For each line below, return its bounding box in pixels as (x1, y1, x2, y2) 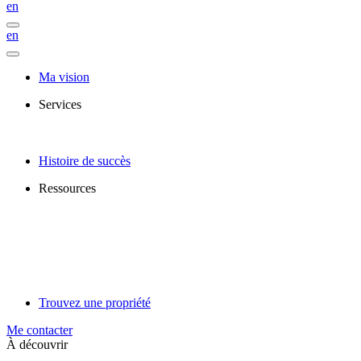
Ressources (39, 181, 96, 195)
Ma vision (39, 70, 89, 84)
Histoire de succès (39, 154, 131, 168)
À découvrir (6, 338, 68, 351)
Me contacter (6, 323, 73, 337)
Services (39, 98, 81, 111)
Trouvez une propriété (39, 296, 151, 309)
